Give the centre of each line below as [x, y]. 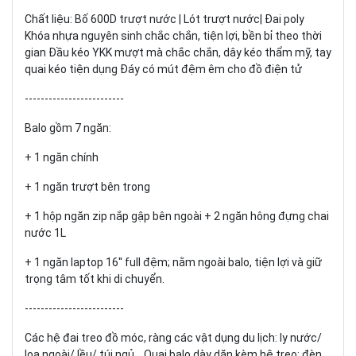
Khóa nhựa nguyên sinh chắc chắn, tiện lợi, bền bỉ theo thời [173, 35]
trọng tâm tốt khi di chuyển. [95, 279]
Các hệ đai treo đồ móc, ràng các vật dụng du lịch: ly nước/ [173, 337]
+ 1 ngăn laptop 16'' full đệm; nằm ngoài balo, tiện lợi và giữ [173, 262]
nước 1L [45, 232]
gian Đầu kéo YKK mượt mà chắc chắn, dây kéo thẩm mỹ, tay [178, 52]
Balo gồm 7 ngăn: [68, 128]
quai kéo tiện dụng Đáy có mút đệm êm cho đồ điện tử [163, 69]
